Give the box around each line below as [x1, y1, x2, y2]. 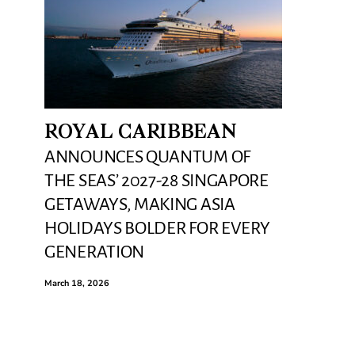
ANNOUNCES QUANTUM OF [44, 147, 250, 166]
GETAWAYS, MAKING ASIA [44, 194, 235, 214]
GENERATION [44, 242, 144, 261]
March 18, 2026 [44, 277, 109, 289]
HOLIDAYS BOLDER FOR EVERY [44, 218, 270, 238]
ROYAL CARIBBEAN [44, 123, 237, 143]
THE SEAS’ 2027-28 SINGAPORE [44, 170, 269, 190]
